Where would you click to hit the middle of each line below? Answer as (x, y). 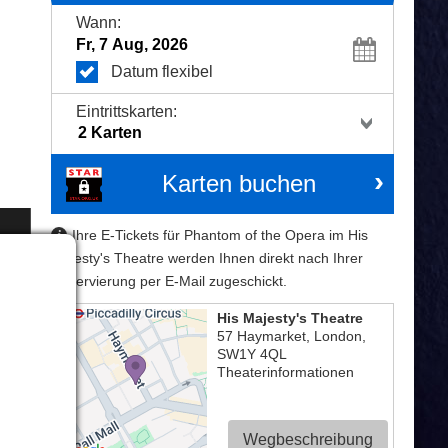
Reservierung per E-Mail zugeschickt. (169, 280)
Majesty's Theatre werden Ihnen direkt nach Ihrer (207, 257)
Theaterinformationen (286, 371)
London (338, 335)
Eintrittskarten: (127, 111)
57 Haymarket (262, 335)
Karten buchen (238, 183)
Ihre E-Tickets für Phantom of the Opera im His (220, 234)
